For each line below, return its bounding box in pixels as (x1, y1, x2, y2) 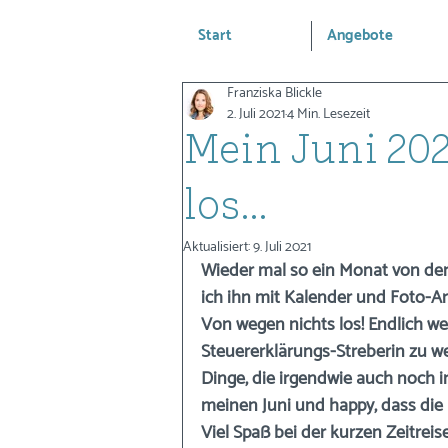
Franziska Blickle (227, 82, 322, 105)
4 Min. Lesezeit (287, 103, 370, 126)
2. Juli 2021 (227, 103, 285, 126)
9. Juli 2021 (253, 236, 311, 259)
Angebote (327, 23, 393, 48)
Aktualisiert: (183, 236, 253, 259)
